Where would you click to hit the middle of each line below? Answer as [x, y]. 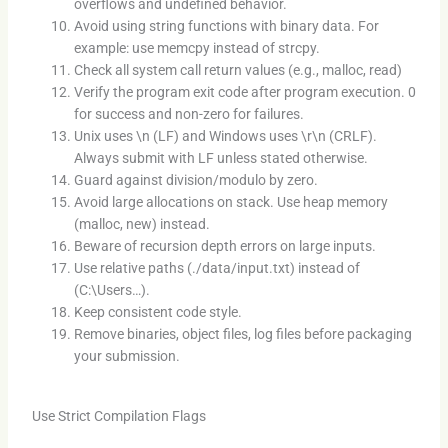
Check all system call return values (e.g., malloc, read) [237, 69]
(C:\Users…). [111, 289]
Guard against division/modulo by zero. [195, 179]
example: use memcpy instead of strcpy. [196, 47]
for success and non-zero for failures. [188, 113]
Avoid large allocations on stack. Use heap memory [230, 201]
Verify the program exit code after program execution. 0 [244, 91]
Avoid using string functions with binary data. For [226, 25]
